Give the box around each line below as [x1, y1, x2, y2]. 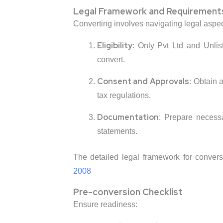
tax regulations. [97, 91, 151, 100]
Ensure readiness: [73, 200, 137, 209]
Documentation [97, 112, 159, 123]
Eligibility [97, 40, 132, 51]
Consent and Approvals [97, 76, 190, 87]
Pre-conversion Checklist [73, 186, 183, 198]
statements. [97, 127, 137, 136]
